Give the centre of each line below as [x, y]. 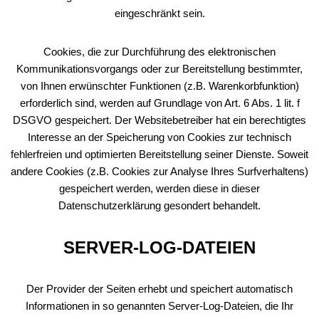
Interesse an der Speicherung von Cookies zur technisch [159, 137]
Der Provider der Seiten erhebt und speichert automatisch [159, 289]
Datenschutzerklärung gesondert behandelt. [159, 205]
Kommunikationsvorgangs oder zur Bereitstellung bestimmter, [159, 69]
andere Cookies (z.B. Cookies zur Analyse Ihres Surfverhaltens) [159, 171]
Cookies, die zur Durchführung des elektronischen [159, 52]
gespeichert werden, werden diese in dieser [159, 188]
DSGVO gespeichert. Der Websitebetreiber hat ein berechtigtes [159, 120]
